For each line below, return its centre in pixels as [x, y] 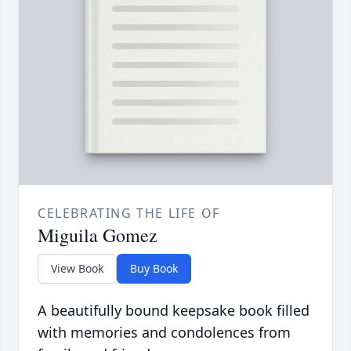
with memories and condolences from [164, 333]
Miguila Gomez [98, 235]
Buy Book [154, 269]
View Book [77, 269]
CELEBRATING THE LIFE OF [129, 213]
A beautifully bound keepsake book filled [174, 311]
